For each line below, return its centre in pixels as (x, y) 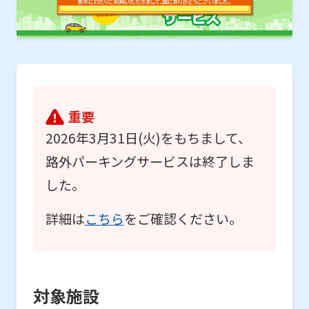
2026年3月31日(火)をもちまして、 (148, 138)
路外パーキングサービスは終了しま (150, 162)
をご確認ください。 (183, 218)
